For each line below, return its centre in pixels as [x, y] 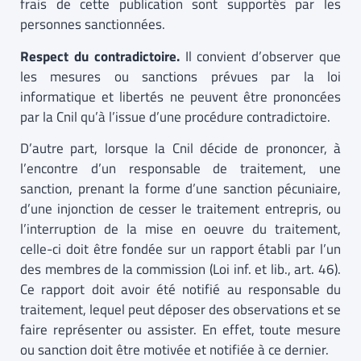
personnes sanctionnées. [93, 25]
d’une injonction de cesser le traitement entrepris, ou [180, 209]
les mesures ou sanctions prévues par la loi [180, 76]
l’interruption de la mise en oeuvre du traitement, [180, 229]
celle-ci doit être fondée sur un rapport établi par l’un [180, 249]
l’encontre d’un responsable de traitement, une [180, 168]
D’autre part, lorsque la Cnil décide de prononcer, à [180, 148]
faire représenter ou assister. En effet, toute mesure [180, 330]
